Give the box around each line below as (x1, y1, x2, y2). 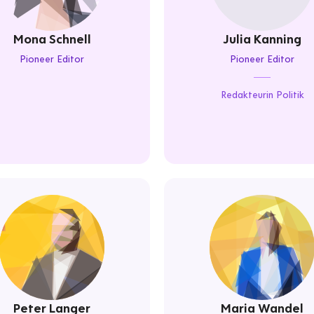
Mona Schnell (13, 31, 91, 47)
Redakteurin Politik (220, 88, 304, 101)
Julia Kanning (223, 31, 301, 47)
